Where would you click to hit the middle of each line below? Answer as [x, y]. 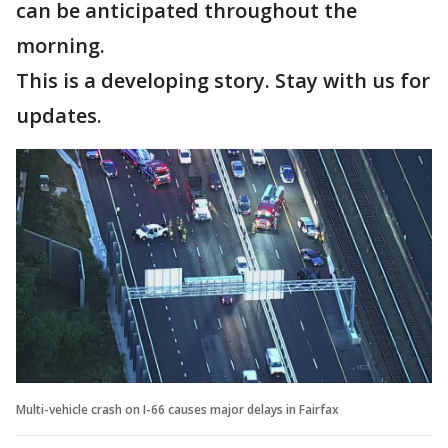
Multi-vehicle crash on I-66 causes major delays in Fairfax [177, 409]
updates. [59, 115]
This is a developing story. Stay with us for [223, 80]
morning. [60, 45]
